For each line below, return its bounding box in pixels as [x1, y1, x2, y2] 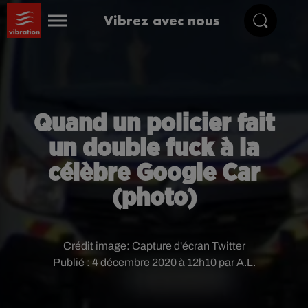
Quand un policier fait [33, 111, 275, 136]
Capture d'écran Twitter [131, 240, 245, 252]
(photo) [111, 186, 197, 210]
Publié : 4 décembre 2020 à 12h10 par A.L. [52, 256, 256, 268]
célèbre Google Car [48, 161, 260, 186]
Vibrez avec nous [104, 12, 220, 29]
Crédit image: [63, 240, 132, 252]
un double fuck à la [49, 136, 259, 161]
